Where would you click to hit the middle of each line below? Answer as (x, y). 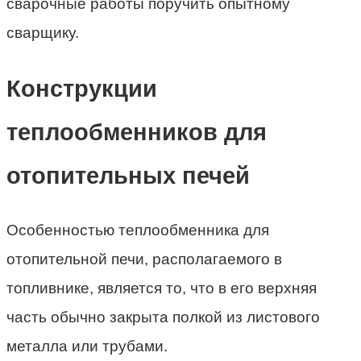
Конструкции (82, 88)
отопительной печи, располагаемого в (144, 259)
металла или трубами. (87, 346)
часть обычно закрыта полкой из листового (163, 317)
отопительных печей (128, 175)
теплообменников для (137, 132)
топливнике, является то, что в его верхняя (162, 288)
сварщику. (43, 33)
